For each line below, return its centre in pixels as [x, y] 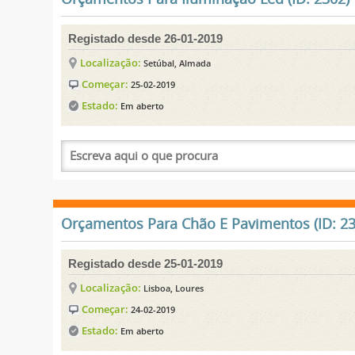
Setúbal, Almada [177, 63]
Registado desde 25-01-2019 [146, 263]
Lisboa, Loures [174, 288]
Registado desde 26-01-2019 [146, 38]
